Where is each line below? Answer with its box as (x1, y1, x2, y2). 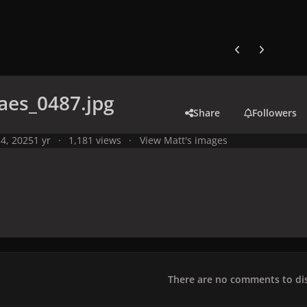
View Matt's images (139, 134, 228, 147)
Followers (252, 106, 297, 119)
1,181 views (69, 134, 122, 147)
